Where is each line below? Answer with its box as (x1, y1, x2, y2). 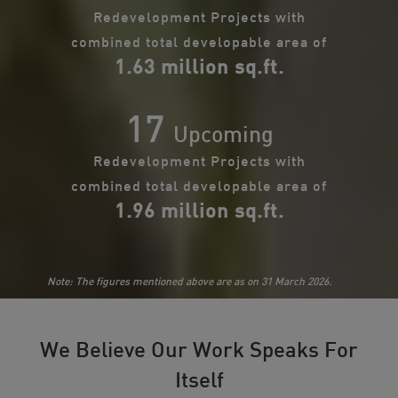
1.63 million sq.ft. (114, 53, 284, 78)
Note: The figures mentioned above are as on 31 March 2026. (47, 274, 331, 288)
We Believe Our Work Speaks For (40, 335, 358, 362)
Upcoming (172, 119, 274, 147)
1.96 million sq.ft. (114, 197, 284, 222)
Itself (174, 365, 224, 393)
